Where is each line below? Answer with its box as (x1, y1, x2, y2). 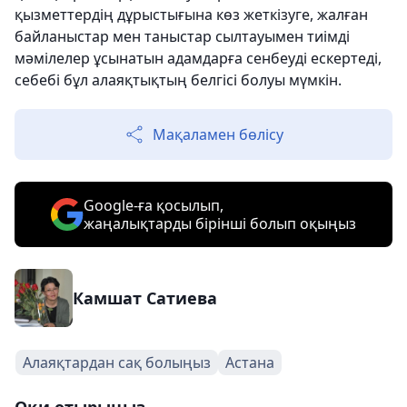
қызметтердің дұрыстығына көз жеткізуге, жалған (15, 5, 368, 25)
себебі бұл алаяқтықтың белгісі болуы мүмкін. (15, 70, 342, 90)
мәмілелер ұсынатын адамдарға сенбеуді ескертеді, (15, 48, 382, 68)
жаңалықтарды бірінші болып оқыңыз (84, 213, 356, 233)
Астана (225, 352, 274, 372)
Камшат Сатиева (73, 287, 217, 309)
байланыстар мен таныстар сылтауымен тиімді (15, 26, 350, 46)
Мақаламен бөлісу (153, 124, 283, 144)
